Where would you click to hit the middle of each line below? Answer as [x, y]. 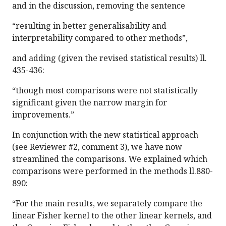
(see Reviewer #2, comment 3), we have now [97, 147]
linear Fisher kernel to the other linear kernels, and [112, 216]
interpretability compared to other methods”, [100, 38]
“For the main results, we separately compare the [107, 204]
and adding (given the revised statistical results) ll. [109, 58]
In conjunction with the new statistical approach [105, 135]
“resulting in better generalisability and [89, 26]
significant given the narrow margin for [90, 103]
